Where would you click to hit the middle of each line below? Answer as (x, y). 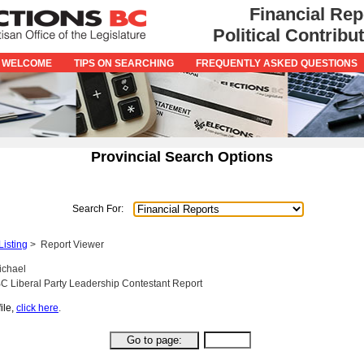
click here (37, 308)
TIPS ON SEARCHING (124, 63)
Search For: (98, 208)
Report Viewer (72, 244)
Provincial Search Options (182, 156)
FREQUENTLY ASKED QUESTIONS (277, 63)
